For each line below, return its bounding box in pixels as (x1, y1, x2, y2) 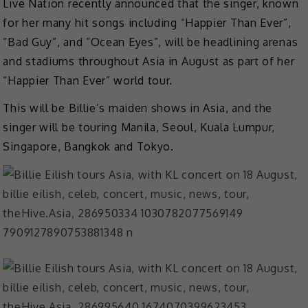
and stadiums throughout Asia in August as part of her (3, 54, 295, 68)
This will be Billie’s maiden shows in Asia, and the (3, 101, 273, 115)
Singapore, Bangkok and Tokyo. (3, 140, 174, 154)
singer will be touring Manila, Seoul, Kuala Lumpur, (3, 120, 276, 135)
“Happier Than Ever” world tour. (3, 73, 173, 87)
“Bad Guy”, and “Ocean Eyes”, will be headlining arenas (3, 34, 298, 49)
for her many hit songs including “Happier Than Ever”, (3, 15, 291, 30)
